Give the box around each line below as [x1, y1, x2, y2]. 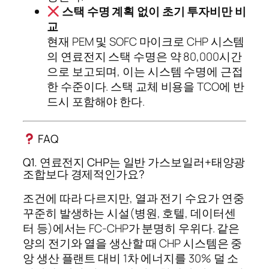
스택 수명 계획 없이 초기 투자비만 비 [61, 4, 246, 20]
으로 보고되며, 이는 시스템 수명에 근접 [47, 64, 243, 80]
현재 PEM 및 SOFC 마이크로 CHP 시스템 [47, 34, 245, 50]
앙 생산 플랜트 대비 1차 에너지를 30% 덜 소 [23, 250, 239, 267]
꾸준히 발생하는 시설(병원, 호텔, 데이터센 [23, 205, 236, 222]
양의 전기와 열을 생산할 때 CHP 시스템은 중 [23, 235, 243, 252]
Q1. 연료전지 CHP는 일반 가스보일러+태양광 [23, 154, 246, 170]
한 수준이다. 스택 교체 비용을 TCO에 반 [47, 79, 244, 95]
